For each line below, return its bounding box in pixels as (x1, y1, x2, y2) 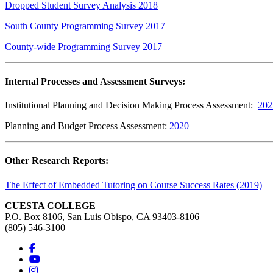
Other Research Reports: (5, 155, 108, 166)
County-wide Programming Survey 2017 (5, 41, 162, 52)
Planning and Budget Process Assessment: (5, 121, 169, 132)
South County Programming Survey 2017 (5, 20, 165, 31)
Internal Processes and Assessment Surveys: (5, 76, 188, 87)
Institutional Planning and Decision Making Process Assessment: (5, 100, 258, 111)
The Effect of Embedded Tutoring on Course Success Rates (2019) (5, 179, 262, 190)
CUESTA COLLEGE (5, 200, 96, 211)
